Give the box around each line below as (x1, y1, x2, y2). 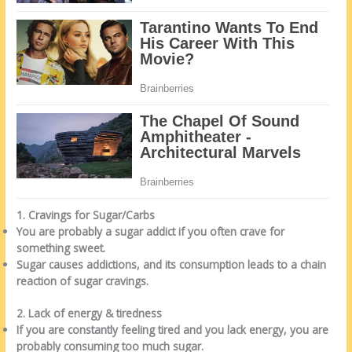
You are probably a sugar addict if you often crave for (16, 223, 285, 239)
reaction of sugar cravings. (16, 273, 149, 288)
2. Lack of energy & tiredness (16, 306, 163, 321)
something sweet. (16, 240, 106, 255)
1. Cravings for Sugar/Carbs (16, 207, 156, 222)
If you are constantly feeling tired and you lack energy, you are (16, 322, 329, 338)
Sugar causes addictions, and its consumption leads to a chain (16, 256, 327, 272)
